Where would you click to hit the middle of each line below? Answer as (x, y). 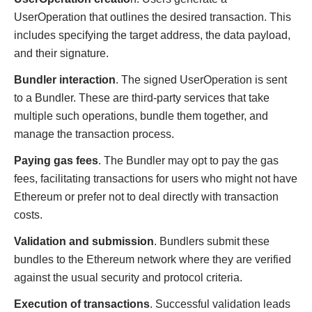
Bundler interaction (65, 80)
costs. (28, 215)
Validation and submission (84, 241)
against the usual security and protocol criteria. (128, 278)
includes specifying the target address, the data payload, (152, 35)
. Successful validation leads (220, 304)
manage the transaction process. (94, 134)
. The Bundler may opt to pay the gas (188, 161)
